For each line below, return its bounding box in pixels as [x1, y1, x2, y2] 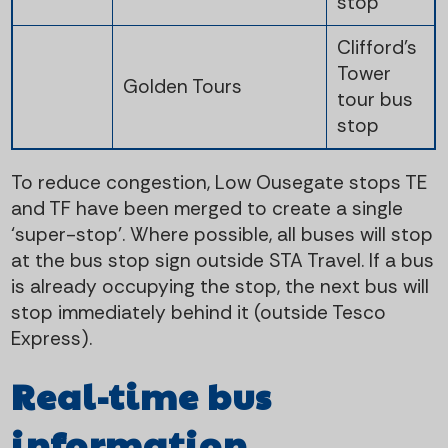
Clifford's [336, 34, 417, 60]
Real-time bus [11, 371, 273, 420]
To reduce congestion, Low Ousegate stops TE [11, 169, 428, 195]
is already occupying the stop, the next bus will [11, 273, 430, 299]
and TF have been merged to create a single [11, 195, 404, 221]
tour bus [336, 86, 413, 112]
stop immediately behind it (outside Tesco [11, 299, 387, 325]
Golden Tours [122, 73, 242, 99]
